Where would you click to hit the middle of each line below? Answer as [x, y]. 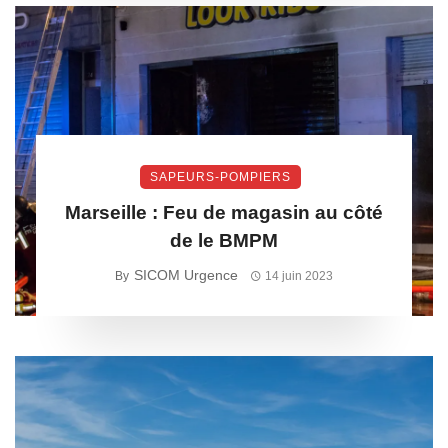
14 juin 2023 [299, 276]
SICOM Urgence [185, 275]
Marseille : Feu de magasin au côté [224, 212]
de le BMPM [224, 240]
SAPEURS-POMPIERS [220, 177]
